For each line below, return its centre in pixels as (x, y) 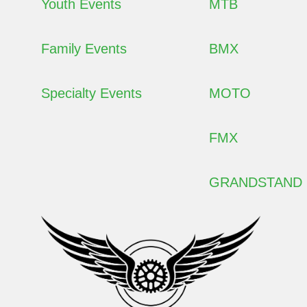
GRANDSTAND (255, 182)
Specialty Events (91, 93)
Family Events (84, 48)
